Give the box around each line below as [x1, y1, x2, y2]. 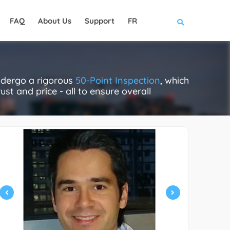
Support [85, 16, 114, 26]
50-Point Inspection [75, 74, 160, 86]
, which [160, 74, 189, 86]
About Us [38, 16, 71, 26]
